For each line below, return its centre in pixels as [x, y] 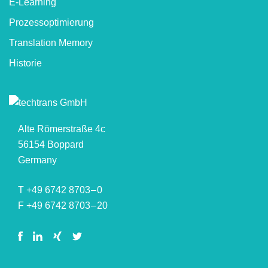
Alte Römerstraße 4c [62, 129]
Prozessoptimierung [51, 22]
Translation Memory [51, 42]
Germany [37, 160]
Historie [25, 63]
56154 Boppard [51, 144]
